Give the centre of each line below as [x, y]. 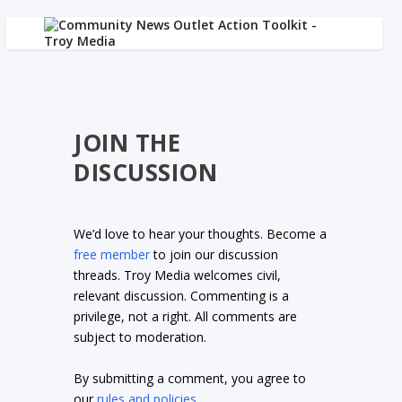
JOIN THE [127, 143]
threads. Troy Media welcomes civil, [178, 275]
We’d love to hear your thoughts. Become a [201, 234]
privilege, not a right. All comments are [186, 317]
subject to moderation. [140, 337]
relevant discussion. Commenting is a [182, 296]
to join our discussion [214, 255]
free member [112, 255]
